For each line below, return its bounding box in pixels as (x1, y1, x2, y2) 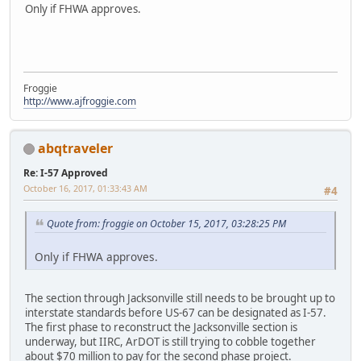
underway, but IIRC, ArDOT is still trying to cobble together (25, 334, 316, 349)
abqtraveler (38, 139, 113, 157)
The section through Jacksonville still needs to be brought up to (25, 290, 335, 305)
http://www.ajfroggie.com (23, 93, 136, 108)
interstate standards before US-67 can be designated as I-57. (25, 305, 326, 320)
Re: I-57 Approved (23, 165, 108, 180)
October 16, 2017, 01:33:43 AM (23, 181, 147, 194)
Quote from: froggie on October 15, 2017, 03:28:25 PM (47, 217, 286, 231)
